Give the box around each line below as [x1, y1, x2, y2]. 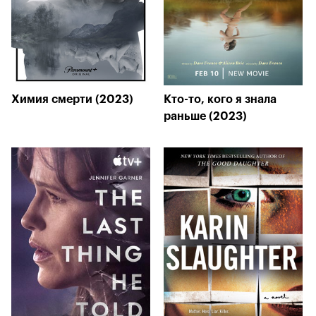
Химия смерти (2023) [11, 94, 133, 105]
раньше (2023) [164, 111, 247, 122]
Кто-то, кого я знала [164, 94, 276, 105]
